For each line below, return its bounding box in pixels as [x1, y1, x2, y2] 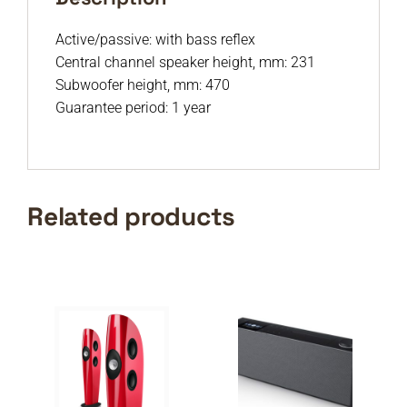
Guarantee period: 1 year [55, 99, 211, 116]
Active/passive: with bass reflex [55, 31, 255, 48]
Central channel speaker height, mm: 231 [55, 54, 315, 71]
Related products [27, 200, 235, 233]
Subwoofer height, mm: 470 [55, 76, 230, 94]
